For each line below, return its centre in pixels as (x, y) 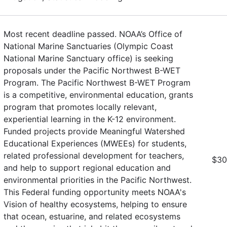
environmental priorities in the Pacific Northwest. (98, 180)
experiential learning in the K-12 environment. (90, 119)
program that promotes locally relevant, (80, 107)
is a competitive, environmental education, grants (98, 94)
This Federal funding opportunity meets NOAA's (95, 192)
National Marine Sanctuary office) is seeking (88, 58)
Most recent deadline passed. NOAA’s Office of (93, 34)
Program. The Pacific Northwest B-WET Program (97, 82)
